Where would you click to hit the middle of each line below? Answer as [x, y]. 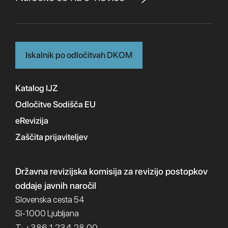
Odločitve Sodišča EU [55, 105]
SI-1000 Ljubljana [47, 213]
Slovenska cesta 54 [50, 200]
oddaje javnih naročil [56, 186]
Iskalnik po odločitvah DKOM [79, 55]
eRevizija [32, 121]
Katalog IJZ [37, 88]
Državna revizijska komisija [68, 172]
